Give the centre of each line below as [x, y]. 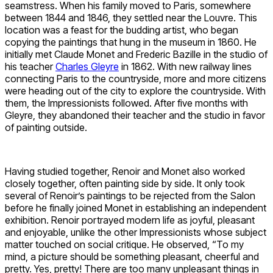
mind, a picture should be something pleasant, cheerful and [132, 257]
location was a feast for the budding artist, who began [122, 30]
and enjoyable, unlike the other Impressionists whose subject [136, 232]
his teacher [30, 67]
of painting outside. [46, 128]
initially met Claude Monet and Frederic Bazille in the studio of [136, 55]
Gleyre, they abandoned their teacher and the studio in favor [135, 115]
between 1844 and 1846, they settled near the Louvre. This [131, 18]
